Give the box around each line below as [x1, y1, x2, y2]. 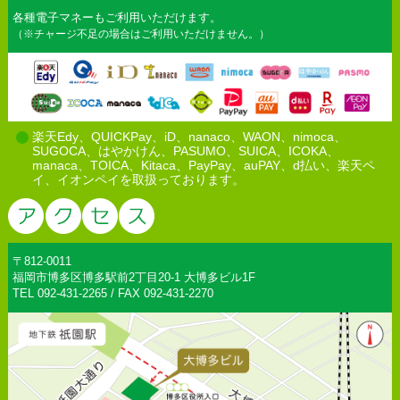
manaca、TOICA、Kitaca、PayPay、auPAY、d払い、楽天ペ [31, 157, 375, 172]
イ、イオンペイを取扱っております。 [31, 171, 245, 187]
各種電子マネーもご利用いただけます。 [12, 10, 221, 24]
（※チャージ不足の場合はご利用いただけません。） [12, 27, 270, 40]
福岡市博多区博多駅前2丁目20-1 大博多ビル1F [12, 271, 255, 285]
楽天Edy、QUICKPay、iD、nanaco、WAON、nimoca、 [31, 129, 346, 144]
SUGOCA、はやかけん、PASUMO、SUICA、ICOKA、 [31, 143, 339, 158]
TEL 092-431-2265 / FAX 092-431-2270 [12, 287, 213, 301]
